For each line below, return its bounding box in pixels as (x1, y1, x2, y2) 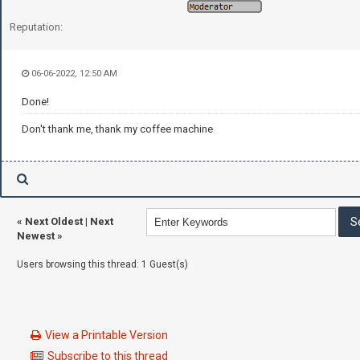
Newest (17, 229, 55, 242)
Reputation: (10, 20, 63, 33)
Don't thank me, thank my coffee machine (22, 122, 213, 135)
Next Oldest (25, 215, 83, 227)
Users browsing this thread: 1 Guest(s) (17, 258, 188, 270)
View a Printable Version (45, 328, 168, 342)
